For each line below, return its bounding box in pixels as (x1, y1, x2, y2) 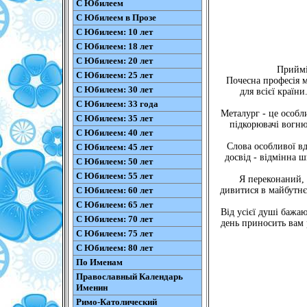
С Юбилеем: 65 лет (75, 199, 153, 210)
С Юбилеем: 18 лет (75, 41, 153, 51)
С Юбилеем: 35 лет (75, 113, 153, 123)
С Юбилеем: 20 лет (75, 56, 153, 66)
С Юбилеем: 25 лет (75, 70, 153, 80)
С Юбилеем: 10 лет (75, 27, 153, 37)
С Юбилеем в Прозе (75, 12, 156, 23)
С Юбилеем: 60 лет (75, 185, 153, 195)
